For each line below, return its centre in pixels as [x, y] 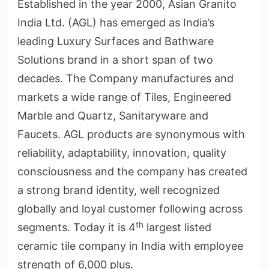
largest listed [177, 228]
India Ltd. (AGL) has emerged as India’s [116, 23]
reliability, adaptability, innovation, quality [122, 153]
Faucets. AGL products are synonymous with [131, 134]
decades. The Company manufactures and [125, 79]
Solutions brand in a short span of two [115, 60]
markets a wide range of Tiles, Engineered [124, 97]
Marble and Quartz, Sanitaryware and [113, 116]
